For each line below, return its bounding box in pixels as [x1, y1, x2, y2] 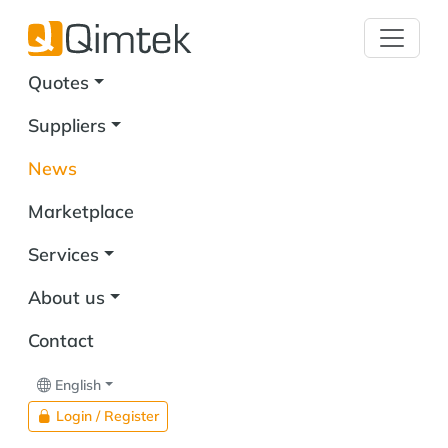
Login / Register [56, 406, 159, 425]
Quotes [28, 70, 89, 94]
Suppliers [28, 113, 106, 137]
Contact [28, 328, 94, 352]
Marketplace [28, 199, 134, 223]
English [55, 375, 101, 394]
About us [28, 285, 105, 309]
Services [28, 242, 99, 266]
